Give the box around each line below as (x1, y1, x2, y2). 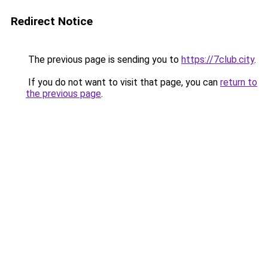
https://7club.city (181, 54, 254, 65)
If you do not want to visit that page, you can (26, 77, 220, 88)
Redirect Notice (11, 14, 93, 28)
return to (220, 77, 257, 88)
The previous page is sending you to (26, 54, 181, 65)
